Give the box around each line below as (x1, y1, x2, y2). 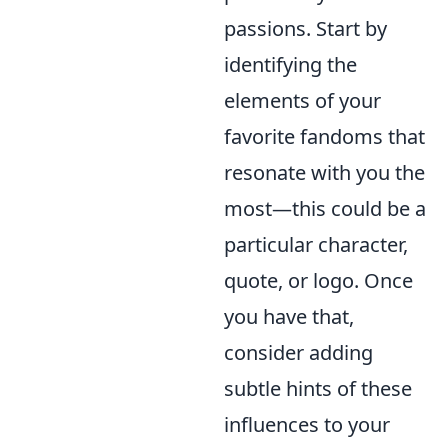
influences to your (224, 411, 390, 439)
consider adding (224, 339, 373, 367)
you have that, (224, 303, 354, 331)
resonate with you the (224, 159, 425, 187)
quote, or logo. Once (224, 267, 413, 295)
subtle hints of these (224, 375, 412, 403)
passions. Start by (224, 15, 387, 43)
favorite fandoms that (224, 123, 425, 151)
